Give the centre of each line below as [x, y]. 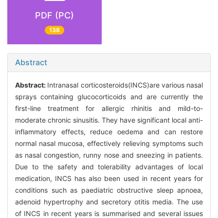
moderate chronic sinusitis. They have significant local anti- [109, 120]
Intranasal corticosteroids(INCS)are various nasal [125, 85]
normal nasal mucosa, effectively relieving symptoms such [109, 144]
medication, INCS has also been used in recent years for [109, 179]
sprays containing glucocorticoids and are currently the [109, 97]
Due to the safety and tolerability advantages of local [109, 167]
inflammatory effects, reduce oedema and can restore [109, 132]
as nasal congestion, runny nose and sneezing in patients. [109, 155]
